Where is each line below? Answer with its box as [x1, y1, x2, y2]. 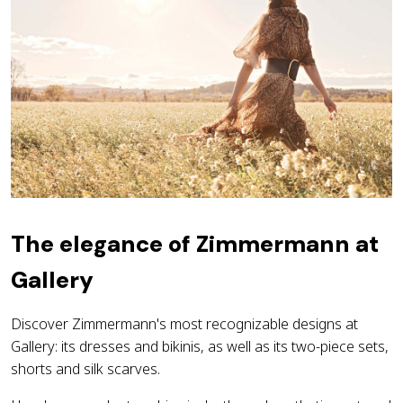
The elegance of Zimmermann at [11, 229, 379, 260]
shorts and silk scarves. [11, 359, 160, 380]
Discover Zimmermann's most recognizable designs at [11, 314, 358, 335]
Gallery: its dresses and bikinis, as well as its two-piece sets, [11, 336, 389, 357]
